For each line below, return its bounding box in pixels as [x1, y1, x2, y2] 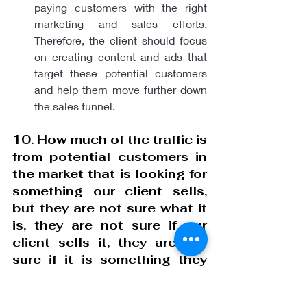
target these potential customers [34, 66, 207, 79]
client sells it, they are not [12, 234, 207, 250]
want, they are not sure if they [12, 268, 207, 284]
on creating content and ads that [34, 49, 207, 63]
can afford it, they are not [12, 285, 207, 302]
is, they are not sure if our [12, 217, 207, 233]
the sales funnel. [34, 99, 115, 112]
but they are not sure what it [12, 199, 207, 216]
